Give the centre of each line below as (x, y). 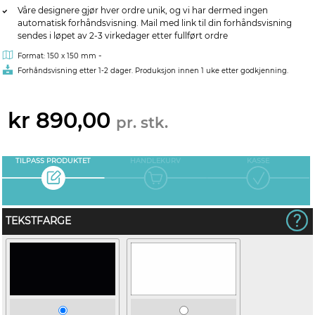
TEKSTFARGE (38, 221)
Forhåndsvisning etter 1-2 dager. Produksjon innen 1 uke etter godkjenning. (153, 71)
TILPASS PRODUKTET (53, 161)
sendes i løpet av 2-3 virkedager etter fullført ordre (123, 36)
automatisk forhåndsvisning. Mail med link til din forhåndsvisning (155, 23)
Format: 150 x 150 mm (57, 56)
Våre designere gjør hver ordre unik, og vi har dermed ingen (143, 10)
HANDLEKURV (156, 161)
